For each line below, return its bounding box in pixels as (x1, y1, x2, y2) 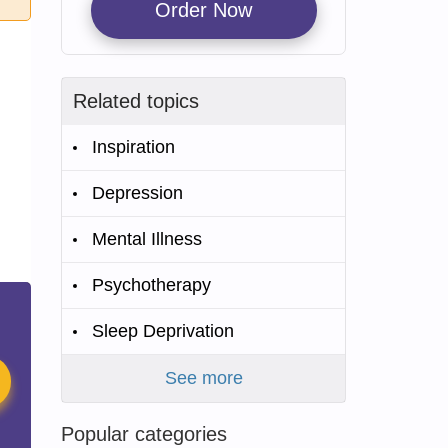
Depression (92, 183, 183, 203)
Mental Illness (92, 229, 202, 249)
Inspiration (92, 137, 175, 157)
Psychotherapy (92, 275, 211, 295)
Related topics (73, 90, 199, 112)
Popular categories (61, 423, 227, 445)
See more (164, 368, 243, 388)
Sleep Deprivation (92, 321, 234, 341)
